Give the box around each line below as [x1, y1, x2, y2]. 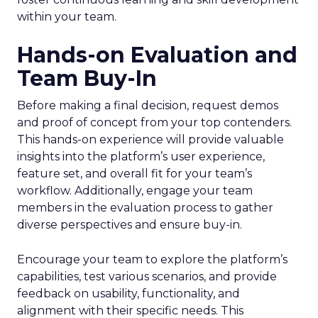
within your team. [17, 10, 116, 23]
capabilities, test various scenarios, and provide [17, 270, 277, 283]
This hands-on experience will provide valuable [17, 133, 284, 146]
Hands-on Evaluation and [17, 42, 297, 68]
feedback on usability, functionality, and [17, 287, 240, 300]
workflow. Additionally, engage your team [17, 184, 253, 197]
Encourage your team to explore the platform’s [17, 253, 287, 266]
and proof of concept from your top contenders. [17, 116, 292, 129]
